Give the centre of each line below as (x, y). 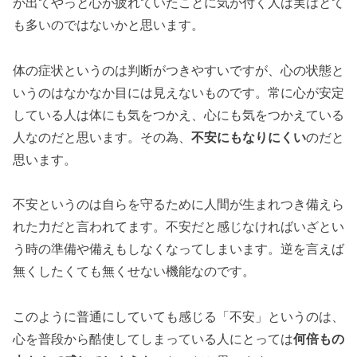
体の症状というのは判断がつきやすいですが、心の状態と (178, 70)
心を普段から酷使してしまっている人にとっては (153, 339)
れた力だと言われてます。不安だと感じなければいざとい (178, 227)
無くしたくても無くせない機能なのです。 (134, 272)
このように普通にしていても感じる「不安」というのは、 (178, 317)
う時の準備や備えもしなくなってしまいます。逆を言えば (178, 249)
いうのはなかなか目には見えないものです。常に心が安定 (178, 92)
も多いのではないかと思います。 (108, 25)
